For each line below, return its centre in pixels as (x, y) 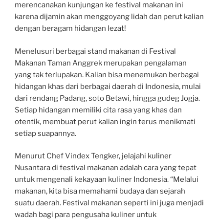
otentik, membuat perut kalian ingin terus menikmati (105, 121)
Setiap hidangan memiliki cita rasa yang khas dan (98, 110)
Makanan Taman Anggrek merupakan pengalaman (101, 63)
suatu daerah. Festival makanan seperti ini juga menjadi (109, 203)
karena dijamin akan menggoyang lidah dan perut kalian (109, 17)
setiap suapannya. (45, 133)
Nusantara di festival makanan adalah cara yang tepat (106, 168)
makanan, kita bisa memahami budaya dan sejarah (100, 191)
